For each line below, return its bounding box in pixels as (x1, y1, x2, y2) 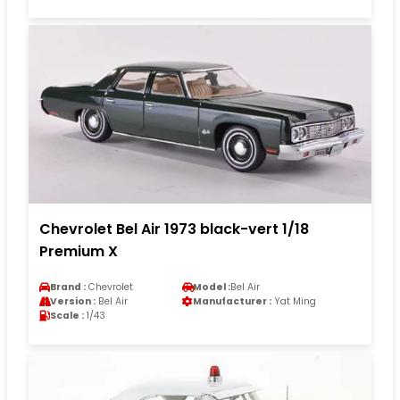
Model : (193, 280, 230, 295)
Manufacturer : (193, 295, 271, 309)
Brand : (50, 280, 86, 295)
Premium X (39, 241, 118, 262)
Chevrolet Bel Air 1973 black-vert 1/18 (39, 219, 309, 240)
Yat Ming (271, 295, 316, 309)
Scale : (50, 309, 84, 323)
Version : (50, 295, 96, 309)
